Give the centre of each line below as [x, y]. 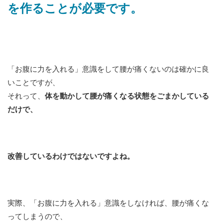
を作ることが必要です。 [75, 9]
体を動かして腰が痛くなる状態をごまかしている [127, 96]
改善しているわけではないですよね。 [71, 156]
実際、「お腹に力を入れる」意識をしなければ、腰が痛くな [108, 203]
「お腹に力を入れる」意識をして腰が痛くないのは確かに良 [108, 69]
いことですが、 [34, 83]
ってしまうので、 [37, 217]
